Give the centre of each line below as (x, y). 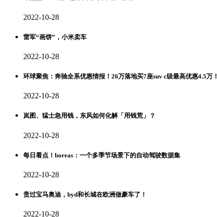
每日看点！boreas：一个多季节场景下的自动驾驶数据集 (102, 155)
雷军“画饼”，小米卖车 (55, 37)
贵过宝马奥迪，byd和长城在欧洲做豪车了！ (85, 195)
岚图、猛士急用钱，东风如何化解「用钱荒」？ (89, 116)
